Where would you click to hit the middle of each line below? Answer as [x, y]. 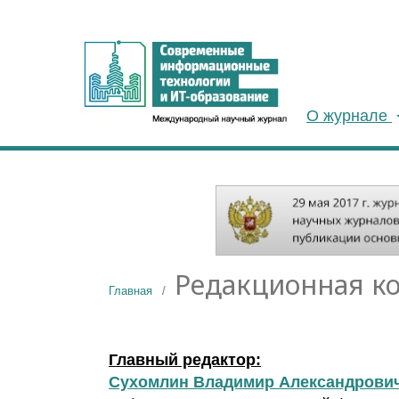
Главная [130, 291]
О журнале [349, 116]
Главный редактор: [185, 360]
